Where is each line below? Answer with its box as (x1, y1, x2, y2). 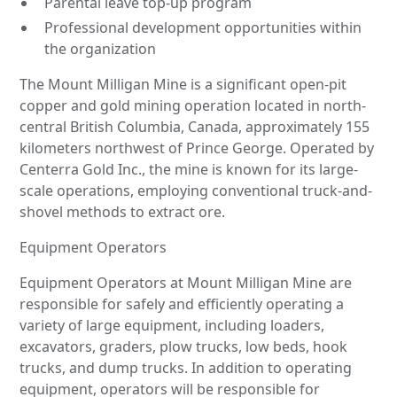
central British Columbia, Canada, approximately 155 (19, 116, 370, 136)
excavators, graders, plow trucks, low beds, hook (19, 336, 348, 356)
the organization (44, 38, 157, 58)
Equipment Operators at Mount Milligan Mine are (19, 272, 353, 292)
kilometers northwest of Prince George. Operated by (19, 137, 375, 158)
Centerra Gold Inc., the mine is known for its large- (19, 159, 359, 179)
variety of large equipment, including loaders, (19, 315, 325, 335)
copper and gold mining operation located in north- (19, 95, 367, 115)
